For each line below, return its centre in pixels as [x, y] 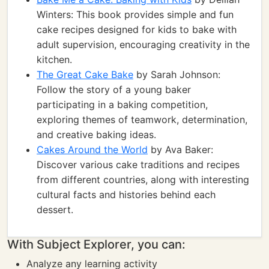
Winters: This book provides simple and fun [135, 14]
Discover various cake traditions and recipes [138, 165]
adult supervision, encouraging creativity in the [143, 44]
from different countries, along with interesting [143, 180]
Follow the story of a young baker [114, 89]
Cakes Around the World [92, 150]
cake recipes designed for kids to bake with [137, 29]
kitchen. [54, 59]
